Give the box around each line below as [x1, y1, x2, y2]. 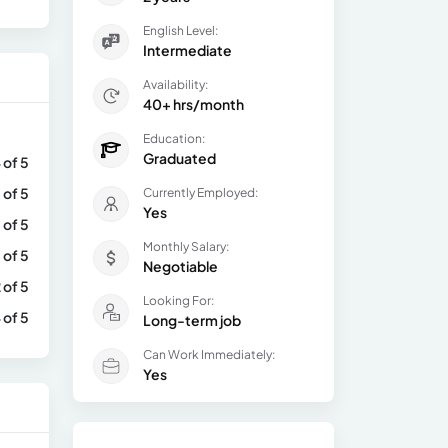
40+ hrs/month [143, 95, 244, 113]
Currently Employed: [143, 185, 258, 200]
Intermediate [143, 41, 232, 59]
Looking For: [143, 293, 214, 308]
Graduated [143, 149, 216, 167]
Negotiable [143, 257, 218, 275]
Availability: [143, 77, 208, 92]
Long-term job [143, 311, 241, 329]
